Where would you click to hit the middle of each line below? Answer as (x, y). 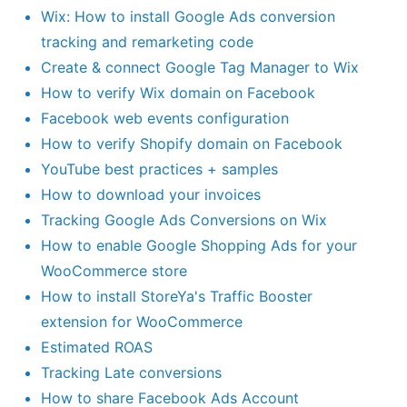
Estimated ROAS (96, 347)
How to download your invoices (150, 195)
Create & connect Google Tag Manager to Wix (199, 68)
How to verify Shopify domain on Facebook (191, 144)
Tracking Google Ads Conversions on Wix (184, 220)
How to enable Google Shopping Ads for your (199, 246)
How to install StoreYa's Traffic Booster (176, 297)
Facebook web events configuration (164, 119)
